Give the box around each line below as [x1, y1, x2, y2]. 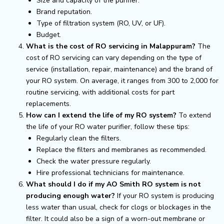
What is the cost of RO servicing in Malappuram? [26, 41, 195, 51]
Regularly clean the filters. [36, 133, 121, 143]
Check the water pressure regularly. [36, 156, 151, 166]
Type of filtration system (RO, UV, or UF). [36, 18, 165, 28]
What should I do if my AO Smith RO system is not [26, 179, 201, 189]
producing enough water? [26, 190, 115, 200]
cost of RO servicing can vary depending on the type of [26, 52, 201, 62]
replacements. [26, 98, 71, 108]
